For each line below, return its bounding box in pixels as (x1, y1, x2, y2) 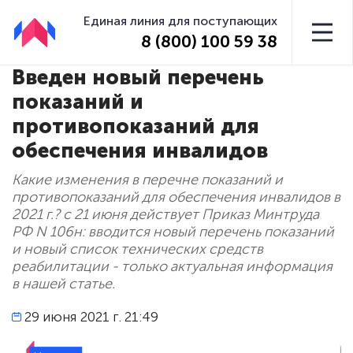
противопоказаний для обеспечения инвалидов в (12, 188, 340, 206)
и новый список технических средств (12, 240, 263, 258)
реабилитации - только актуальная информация (12, 258, 333, 276)
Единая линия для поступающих (84, 13, 278, 28)
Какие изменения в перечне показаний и (12, 171, 283, 189)
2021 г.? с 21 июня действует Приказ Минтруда (12, 206, 319, 224)
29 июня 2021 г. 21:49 (24, 308, 158, 326)
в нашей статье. (12, 275, 115, 293)
